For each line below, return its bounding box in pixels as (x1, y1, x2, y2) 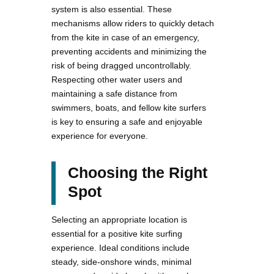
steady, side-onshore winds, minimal (51, 256, 191, 267)
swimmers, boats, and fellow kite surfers (51, 102, 206, 113)
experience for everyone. (51, 130, 148, 141)
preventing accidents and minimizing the (51, 46, 207, 56)
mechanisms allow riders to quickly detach (51, 18, 214, 28)
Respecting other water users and (51, 74, 182, 84)
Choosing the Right (68, 163, 207, 181)
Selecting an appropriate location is (51, 214, 187, 224)
